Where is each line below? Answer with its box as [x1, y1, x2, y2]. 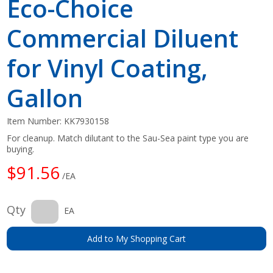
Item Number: [7, 115, 65, 127]
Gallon [7, 80, 83, 115]
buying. [7, 143, 35, 155]
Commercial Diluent [7, 21, 239, 55]
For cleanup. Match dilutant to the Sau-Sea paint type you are [7, 132, 249, 144]
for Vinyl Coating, [7, 51, 208, 85]
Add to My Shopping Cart [87, 232, 186, 244]
